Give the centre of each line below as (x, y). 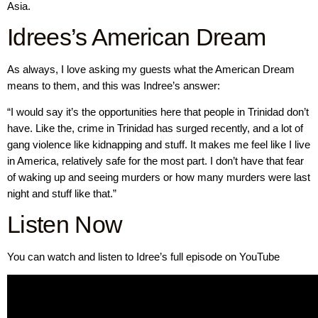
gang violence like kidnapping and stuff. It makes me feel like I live (159, 145)
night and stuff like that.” (62, 194)
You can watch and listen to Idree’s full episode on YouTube (143, 256)
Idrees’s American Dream (137, 37)
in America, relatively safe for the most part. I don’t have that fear (155, 161)
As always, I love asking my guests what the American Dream (151, 69)
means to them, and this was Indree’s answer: (114, 85)
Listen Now (65, 224)
